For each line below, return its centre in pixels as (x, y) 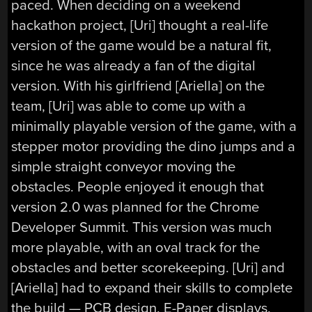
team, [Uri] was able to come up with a (129, 106)
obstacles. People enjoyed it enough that (138, 187)
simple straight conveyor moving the (124, 166)
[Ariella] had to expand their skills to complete (152, 288)
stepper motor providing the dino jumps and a (154, 146)
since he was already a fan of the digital (134, 65)
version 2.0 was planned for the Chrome (135, 207)
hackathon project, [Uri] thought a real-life (140, 25)
